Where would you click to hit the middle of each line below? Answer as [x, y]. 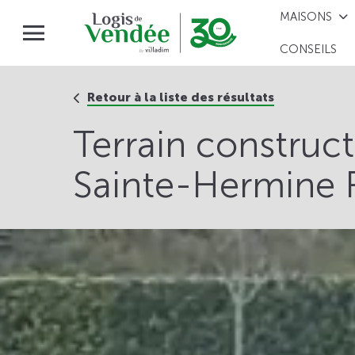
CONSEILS [309, 50]
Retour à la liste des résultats [181, 97]
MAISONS [306, 16]
